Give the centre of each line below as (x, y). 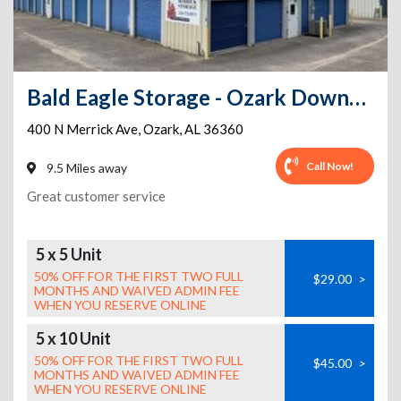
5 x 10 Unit (73, 338)
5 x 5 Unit (69, 254)
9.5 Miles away (85, 168)
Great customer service (96, 196)
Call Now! (330, 166)
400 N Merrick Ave (82, 129)
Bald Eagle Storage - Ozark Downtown (358, 97)
